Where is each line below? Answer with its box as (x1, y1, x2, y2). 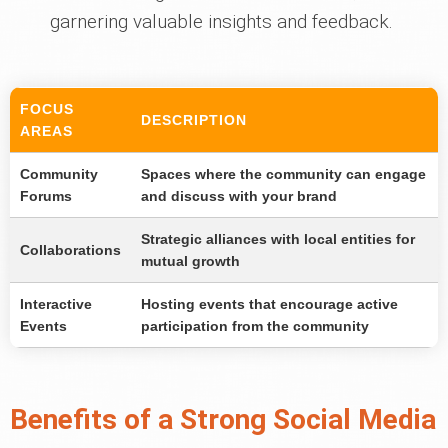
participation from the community (141, 318, 369, 335)
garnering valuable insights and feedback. (50, 10, 393, 34)
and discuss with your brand (141, 188, 337, 205)
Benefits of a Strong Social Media (10, 403, 436, 437)
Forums (20, 188, 72, 205)
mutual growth (141, 253, 240, 270)
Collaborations (20, 242, 121, 259)
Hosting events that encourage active (141, 296, 398, 313)
